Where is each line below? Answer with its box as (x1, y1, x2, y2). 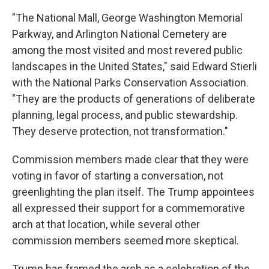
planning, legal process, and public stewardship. (12, 109, 238, 121)
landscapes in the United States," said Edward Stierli (12, 60, 257, 73)
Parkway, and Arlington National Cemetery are (12, 28, 227, 40)
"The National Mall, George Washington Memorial (12, 11, 243, 24)
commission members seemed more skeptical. (12, 234, 239, 247)
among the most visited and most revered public (12, 44, 243, 56)
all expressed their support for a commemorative (12, 202, 245, 214)
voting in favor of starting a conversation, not (12, 169, 223, 182)
